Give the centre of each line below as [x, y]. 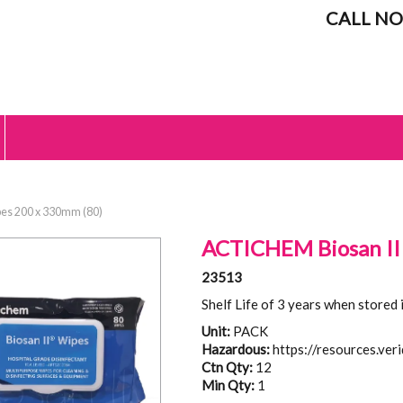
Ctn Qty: [227, 367]
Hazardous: [235, 349]
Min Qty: [228, 385]
